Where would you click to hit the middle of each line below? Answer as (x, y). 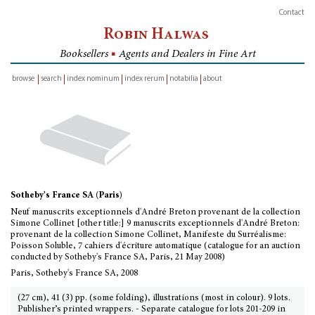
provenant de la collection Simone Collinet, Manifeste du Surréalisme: (148, 235)
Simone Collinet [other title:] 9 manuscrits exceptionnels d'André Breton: (155, 224)
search (51, 79)
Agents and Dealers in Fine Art (186, 54)
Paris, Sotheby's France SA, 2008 (74, 274)
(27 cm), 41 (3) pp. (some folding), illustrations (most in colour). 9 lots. (154, 298)
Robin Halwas (157, 35)
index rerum (144, 79)
